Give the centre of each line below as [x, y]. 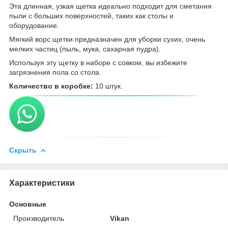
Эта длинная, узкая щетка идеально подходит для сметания [110, 6]
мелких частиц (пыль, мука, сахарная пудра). [85, 49]
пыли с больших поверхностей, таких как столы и [91, 16]
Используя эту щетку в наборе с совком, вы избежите [98, 62]
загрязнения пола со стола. [55, 72]
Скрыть [23, 150]
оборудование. [35, 25]
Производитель [39, 218]
